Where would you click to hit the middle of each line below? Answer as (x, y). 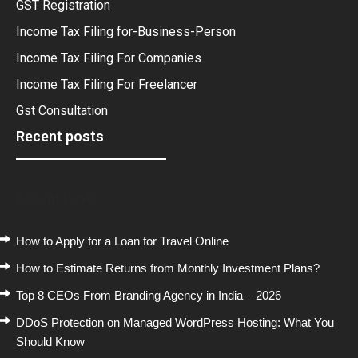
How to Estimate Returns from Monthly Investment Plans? (168, 268)
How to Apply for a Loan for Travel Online (122, 241)
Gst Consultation (62, 110)
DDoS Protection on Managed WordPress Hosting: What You (175, 322)
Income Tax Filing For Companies (109, 58)
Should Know (50, 341)
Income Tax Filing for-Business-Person (126, 31)
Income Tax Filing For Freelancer (107, 84)
